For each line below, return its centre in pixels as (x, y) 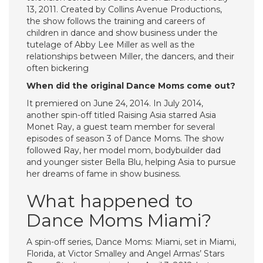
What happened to (109, 201)
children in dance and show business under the (122, 33)
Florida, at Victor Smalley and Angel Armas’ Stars (125, 254)
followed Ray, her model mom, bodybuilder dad (124, 150)
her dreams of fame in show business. (104, 174)
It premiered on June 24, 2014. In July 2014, (115, 103)
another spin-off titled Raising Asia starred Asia (121, 115)
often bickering (58, 68)
